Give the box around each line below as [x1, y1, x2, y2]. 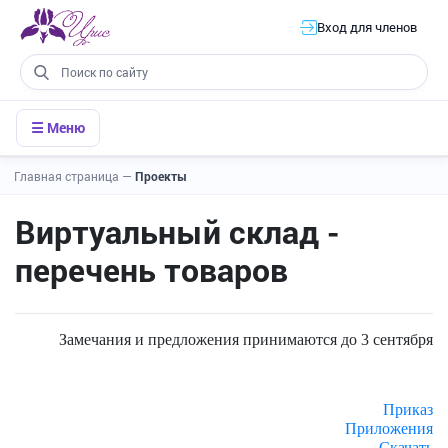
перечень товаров [15, 248, 288, 291]
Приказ [383, 401, 433, 418]
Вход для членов [317, 17, 417, 36]
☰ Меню [31, 118, 85, 137]
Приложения [345, 420, 433, 437]
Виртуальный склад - [15, 210, 340, 253]
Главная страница [14, 168, 122, 184]
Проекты [135, 168, 187, 184]
